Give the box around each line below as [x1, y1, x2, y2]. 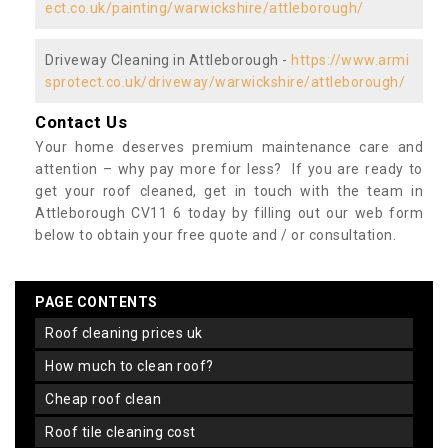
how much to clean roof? [54, 357, 214, 374]
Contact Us [35, 111, 127, 132]
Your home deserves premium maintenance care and [35, 138, 423, 155]
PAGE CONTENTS [35, 293, 158, 310]
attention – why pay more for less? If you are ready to [35, 160, 423, 177]
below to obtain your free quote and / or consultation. [35, 226, 396, 243]
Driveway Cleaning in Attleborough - [45, 51, 291, 68]
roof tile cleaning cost [54, 423, 196, 440]
